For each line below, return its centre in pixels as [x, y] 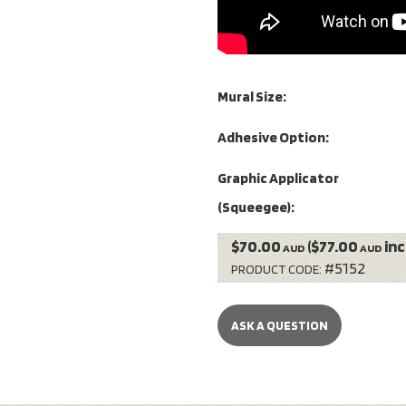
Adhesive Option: [273, 137]
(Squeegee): [256, 207]
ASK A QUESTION [280, 326]
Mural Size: [252, 97]
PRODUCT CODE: [276, 269]
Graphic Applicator [278, 178]
